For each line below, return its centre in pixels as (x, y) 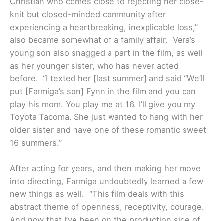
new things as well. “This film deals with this (97, 194)
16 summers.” (36, 143)
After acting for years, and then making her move (105, 168)
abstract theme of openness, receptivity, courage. (107, 207)
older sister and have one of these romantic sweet (108, 130)
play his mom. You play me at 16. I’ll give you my (103, 104)
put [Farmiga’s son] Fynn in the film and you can (103, 92)
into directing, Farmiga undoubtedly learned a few (107, 181)
